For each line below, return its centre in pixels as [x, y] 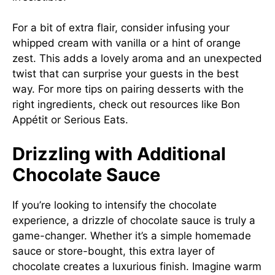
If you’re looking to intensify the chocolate [114, 205]
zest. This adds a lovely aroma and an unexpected [137, 58]
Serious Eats [95, 120]
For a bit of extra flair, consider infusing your [121, 28]
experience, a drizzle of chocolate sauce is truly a [134, 220]
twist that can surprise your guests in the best [126, 74]
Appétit [30, 120]
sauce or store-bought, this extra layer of [114, 251]
